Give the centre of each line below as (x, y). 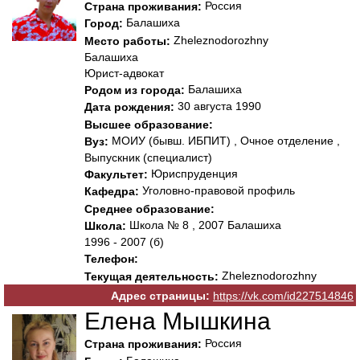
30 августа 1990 (218, 106)
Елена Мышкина (178, 321)
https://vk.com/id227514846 (283, 296)
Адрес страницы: (160, 296)
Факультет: (116, 175)
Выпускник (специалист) (148, 158)
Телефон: (111, 259)
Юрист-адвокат (124, 73)
